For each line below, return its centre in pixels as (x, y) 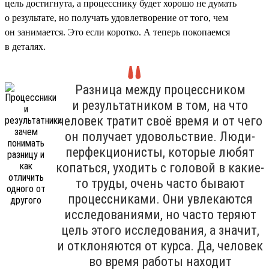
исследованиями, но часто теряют (160, 214)
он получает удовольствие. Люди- (160, 136)
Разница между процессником (160, 89)
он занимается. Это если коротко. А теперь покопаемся (117, 32)
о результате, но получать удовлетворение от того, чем (116, 17)
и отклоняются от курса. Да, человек (160, 246)
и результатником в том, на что (160, 105)
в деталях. (25, 46)
